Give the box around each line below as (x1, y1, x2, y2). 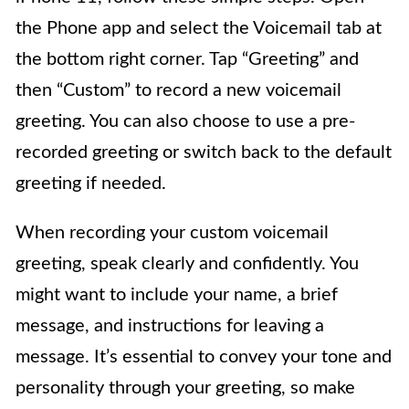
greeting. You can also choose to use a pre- (16, 112, 355, 131)
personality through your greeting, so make (16, 379, 355, 398)
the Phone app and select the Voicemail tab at (16, 19, 382, 38)
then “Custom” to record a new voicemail (16, 81, 341, 100)
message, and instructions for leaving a (16, 317, 324, 336)
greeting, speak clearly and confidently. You (16, 255, 359, 274)
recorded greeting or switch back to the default (16, 143, 392, 163)
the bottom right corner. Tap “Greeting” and (16, 50, 359, 69)
